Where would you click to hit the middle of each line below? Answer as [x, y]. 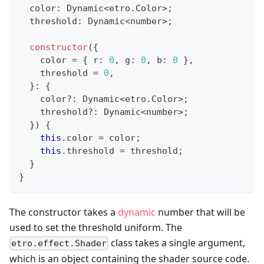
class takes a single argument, [177, 243]
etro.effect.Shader [59, 244]
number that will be [200, 212]
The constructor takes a [64, 212]
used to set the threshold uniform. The [96, 228]
